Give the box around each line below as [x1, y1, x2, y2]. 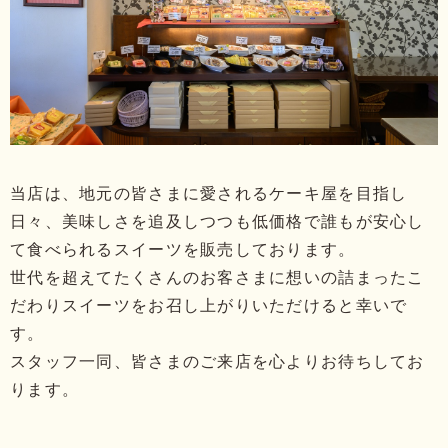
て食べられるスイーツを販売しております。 [10, 240, 356, 258]
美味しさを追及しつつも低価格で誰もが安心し [61, 212, 425, 230]
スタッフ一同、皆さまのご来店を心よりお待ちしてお [10, 352, 425, 370]
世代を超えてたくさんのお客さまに [10, 268, 287, 286]
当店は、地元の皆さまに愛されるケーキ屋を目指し [10, 184, 408, 202]
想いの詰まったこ [286, 268, 425, 286]
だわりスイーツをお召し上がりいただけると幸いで [10, 296, 408, 314]
